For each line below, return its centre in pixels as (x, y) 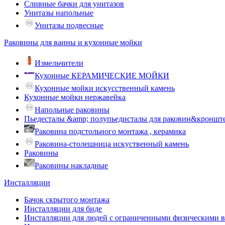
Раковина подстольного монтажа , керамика (110, 132)
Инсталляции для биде (63, 209)
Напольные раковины (72, 110)
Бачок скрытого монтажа (67, 200)
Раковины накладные (71, 166)
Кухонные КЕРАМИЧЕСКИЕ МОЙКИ (102, 76)
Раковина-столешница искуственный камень (112, 144)
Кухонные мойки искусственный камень (105, 88)
